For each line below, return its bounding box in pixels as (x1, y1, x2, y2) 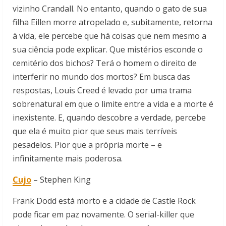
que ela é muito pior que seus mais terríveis (13, 126, 177, 137)
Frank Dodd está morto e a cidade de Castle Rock (13, 195, 196, 207)
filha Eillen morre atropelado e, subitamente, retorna (13, 17, 212, 28)
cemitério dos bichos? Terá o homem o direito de (13, 58, 197, 69)
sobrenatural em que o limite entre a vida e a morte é (13, 98, 213, 110)
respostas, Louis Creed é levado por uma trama (13, 85, 192, 96)
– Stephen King (33, 174, 91, 186)
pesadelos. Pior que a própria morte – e (13, 139, 162, 151)
